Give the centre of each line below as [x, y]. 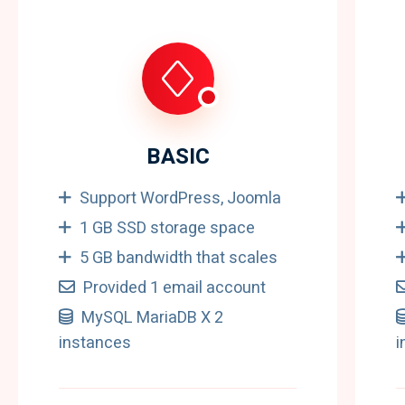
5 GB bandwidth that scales [179, 258]
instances [95, 343]
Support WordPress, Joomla [180, 198]
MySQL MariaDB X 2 [152, 318]
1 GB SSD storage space [167, 228]
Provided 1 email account [174, 288]
